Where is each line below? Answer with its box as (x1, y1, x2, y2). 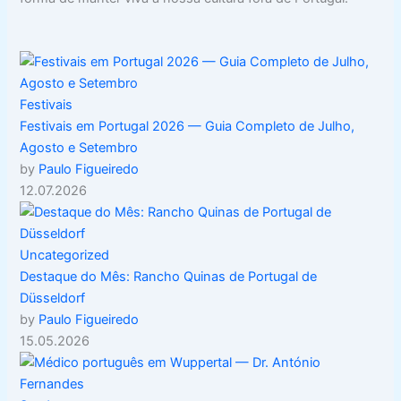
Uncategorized (20, 247, 110, 264)
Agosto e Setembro (20, 140, 139, 157)
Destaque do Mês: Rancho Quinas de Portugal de (20, 269, 318, 286)
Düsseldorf (20, 290, 86, 307)
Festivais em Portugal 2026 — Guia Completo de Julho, (20, 118, 355, 135)
